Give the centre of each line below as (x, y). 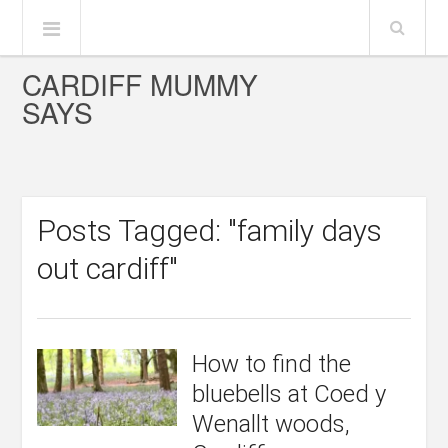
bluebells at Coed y (289, 394)
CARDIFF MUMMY (140, 84)
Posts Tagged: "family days (210, 230)
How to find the (272, 364)
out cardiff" (108, 268)
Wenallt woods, (271, 424)
